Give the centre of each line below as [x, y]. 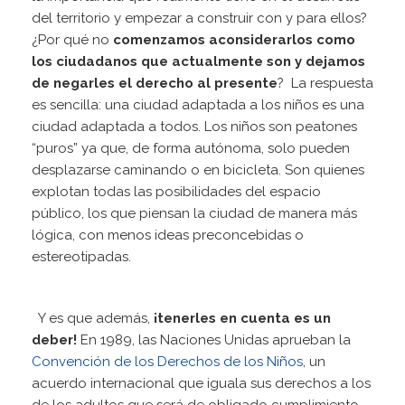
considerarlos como [287, 40]
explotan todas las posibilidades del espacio [176, 192]
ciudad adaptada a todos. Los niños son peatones [194, 127]
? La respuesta [325, 84]
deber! [54, 340]
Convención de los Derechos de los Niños [167, 362]
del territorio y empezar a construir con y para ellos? [199, 19]
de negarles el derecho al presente [155, 84]
